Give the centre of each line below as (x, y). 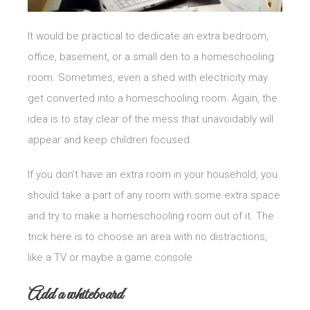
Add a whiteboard (75, 294)
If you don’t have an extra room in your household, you (153, 174)
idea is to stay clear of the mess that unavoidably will (151, 119)
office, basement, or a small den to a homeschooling (151, 56)
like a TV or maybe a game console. (111, 257)
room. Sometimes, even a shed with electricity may (148, 77)
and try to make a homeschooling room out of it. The (151, 216)
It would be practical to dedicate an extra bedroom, (148, 36)
